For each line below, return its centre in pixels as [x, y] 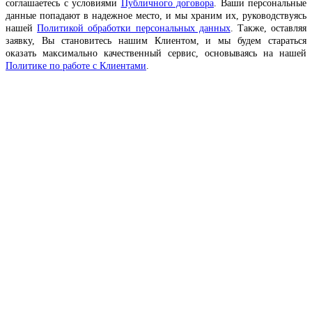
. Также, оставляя [268, 29]
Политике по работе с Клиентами [76, 66]
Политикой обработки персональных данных [134, 29]
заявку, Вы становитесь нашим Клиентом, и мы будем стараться [156, 41]
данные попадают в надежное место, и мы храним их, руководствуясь [156, 16]
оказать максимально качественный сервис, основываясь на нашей [156, 54]
